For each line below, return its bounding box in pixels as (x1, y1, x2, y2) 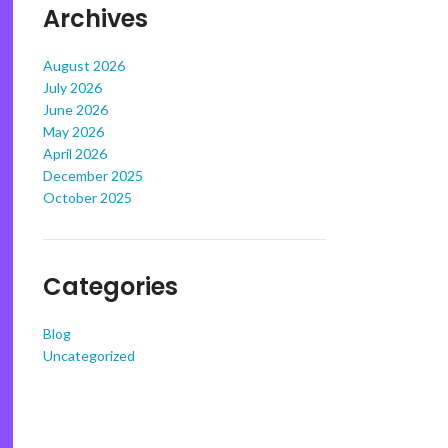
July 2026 (42, 79, 102, 96)
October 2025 (42, 189, 132, 206)
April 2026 (42, 145, 107, 162)
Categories (42, 270, 178, 303)
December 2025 (42, 167, 143, 184)
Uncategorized (42, 347, 135, 364)
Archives (42, 2, 148, 35)
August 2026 (42, 57, 125, 74)
